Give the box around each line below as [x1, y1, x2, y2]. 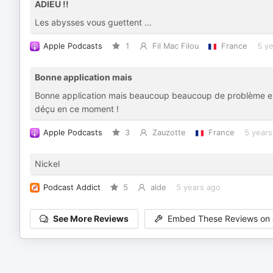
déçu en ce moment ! [35, 104, 119, 114]
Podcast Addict [43, 183, 101, 192]
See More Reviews [53, 213, 129, 224]
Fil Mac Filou [152, 41, 199, 51]
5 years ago [175, 183, 221, 192]
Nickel [35, 158, 60, 169]
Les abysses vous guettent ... [35, 17, 152, 27]
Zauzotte [152, 128, 186, 137]
